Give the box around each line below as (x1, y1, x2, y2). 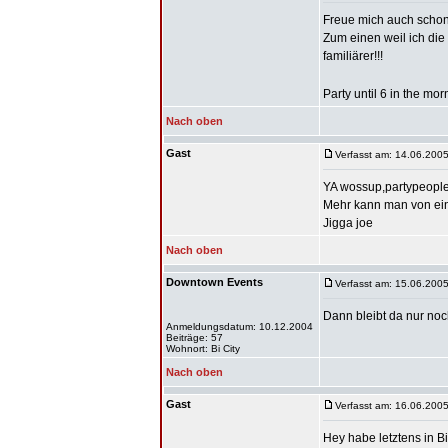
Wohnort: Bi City (166, 343, 240, 354)
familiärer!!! (323, 49, 383, 63)
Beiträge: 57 (166, 332, 223, 343)
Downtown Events (166, 276, 263, 288)
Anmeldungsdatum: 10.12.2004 (166, 321, 313, 332)
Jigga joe (323, 216, 373, 230)
